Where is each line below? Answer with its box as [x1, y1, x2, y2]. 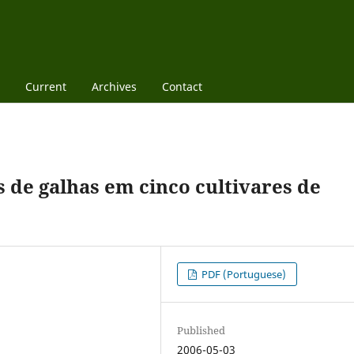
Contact [161, 78, 202, 94]
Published [177, 322, 226, 337]
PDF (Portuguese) [199, 266, 287, 281]
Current [24, 78, 66, 94]
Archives [91, 78, 137, 94]
